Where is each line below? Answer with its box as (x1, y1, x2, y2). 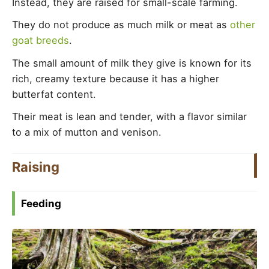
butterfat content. (12, 88, 96, 100)
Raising (12, 159, 59, 175)
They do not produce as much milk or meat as (12, 19, 230, 31)
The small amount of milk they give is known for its (12, 56, 252, 69)
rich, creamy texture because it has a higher (12, 72, 219, 85)
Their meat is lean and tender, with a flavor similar (12, 110, 247, 122)
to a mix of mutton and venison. (12, 125, 162, 138)
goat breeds (12, 34, 69, 47)
